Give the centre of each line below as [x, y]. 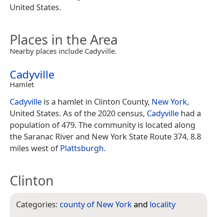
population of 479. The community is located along [102, 124]
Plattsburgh [82, 148]
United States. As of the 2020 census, [78, 113]
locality [163, 204]
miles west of [35, 148]
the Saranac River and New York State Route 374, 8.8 [105, 136]
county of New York [96, 204]
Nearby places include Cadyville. [63, 51]
